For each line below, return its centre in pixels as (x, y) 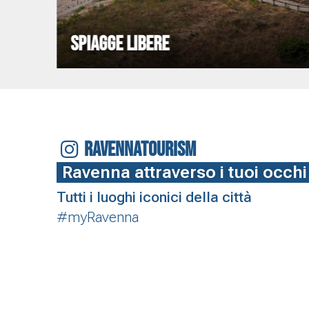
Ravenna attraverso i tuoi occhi (185, 172)
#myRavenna (98, 217)
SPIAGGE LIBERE (119, 44)
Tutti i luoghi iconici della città (154, 197)
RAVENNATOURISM (140, 149)
